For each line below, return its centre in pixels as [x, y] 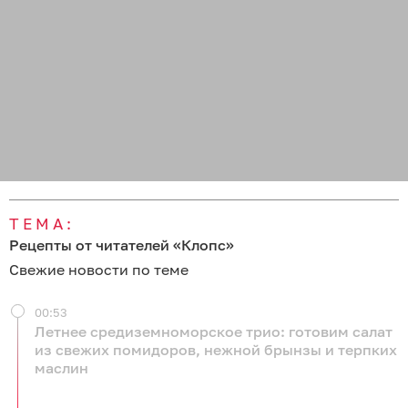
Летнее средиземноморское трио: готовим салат [214, 332]
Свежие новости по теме [99, 270]
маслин [61, 368]
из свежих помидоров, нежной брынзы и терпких [216, 350]
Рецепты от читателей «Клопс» [122, 245]
